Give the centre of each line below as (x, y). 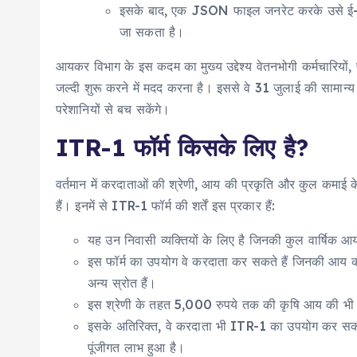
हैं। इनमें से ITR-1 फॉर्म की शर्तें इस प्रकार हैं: (166, 206)
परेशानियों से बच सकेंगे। (113, 109)
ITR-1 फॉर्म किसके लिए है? (182, 147)
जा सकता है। (152, 32)
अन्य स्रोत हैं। (122, 283)
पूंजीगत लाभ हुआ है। (137, 347)
